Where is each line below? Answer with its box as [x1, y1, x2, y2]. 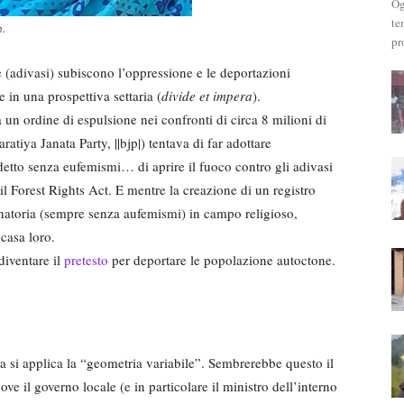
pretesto [64, 250, 108, 269]
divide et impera [161, 86, 252, 105]
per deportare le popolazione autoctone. [108, 250, 335, 269]
